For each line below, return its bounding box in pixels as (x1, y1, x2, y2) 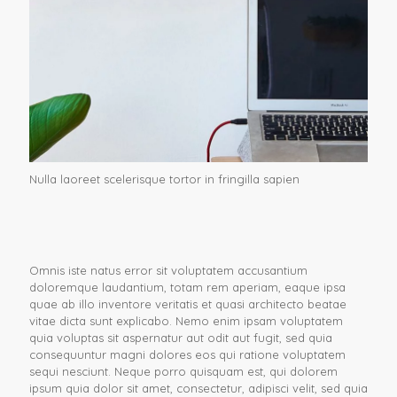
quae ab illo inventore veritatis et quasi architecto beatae (29, 297, 346, 311)
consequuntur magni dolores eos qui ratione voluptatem (29, 347, 346, 362)
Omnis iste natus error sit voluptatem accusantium (29, 263, 307, 277)
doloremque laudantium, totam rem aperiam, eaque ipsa (29, 280, 346, 294)
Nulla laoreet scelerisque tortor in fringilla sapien (29, 172, 300, 186)
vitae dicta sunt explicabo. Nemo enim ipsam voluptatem (29, 314, 343, 328)
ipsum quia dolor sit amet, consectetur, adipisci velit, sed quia (29, 381, 368, 395)
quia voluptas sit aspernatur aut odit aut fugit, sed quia (29, 331, 332, 345)
